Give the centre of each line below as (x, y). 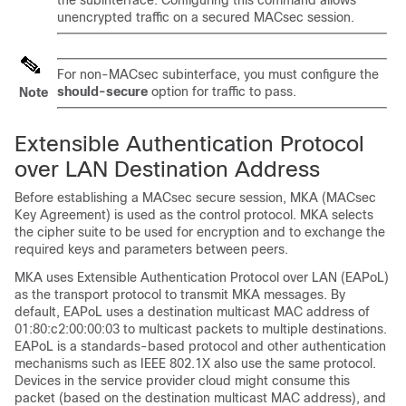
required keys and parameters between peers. (151, 249)
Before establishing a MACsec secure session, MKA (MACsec (195, 198)
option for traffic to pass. (222, 92)
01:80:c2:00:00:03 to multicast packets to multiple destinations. (201, 329)
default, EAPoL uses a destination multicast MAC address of (192, 312)
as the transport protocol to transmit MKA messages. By (180, 295)
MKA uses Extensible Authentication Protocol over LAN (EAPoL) (202, 277)
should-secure (102, 92)
